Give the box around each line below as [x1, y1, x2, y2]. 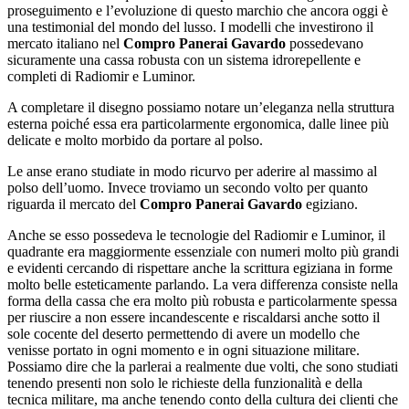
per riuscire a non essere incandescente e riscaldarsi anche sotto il [7, 309, 380, 326]
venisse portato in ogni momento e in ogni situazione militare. [7, 342, 360, 359]
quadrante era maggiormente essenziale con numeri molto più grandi [7, 244, 399, 260]
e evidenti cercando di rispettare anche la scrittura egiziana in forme [7, 260, 393, 277]
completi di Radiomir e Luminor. [7, 68, 195, 85]
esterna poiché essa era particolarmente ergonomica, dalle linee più [7, 116, 389, 132]
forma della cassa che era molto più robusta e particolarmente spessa [7, 293, 397, 309]
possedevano [286, 36, 363, 52]
